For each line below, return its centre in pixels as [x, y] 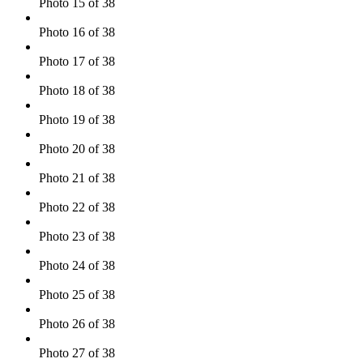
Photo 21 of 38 [77, 177]
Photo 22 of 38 [77, 207]
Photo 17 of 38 [77, 61]
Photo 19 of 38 [77, 119]
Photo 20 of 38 [77, 148]
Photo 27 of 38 [77, 352]
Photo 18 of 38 [77, 90]
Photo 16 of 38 [77, 32]
